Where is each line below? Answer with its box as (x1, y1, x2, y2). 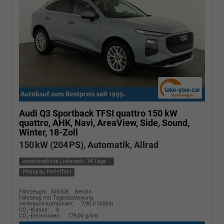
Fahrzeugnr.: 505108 (19, 188, 68, 195)
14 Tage (86, 158, 106, 164)
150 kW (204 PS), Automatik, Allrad (19, 139, 158, 150)
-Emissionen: (29, 212, 62, 219)
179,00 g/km (67, 212, 98, 219)
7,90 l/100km (81, 200, 113, 207)
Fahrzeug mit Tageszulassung (19, 194, 93, 201)
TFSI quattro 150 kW (95, 107, 177, 118)
